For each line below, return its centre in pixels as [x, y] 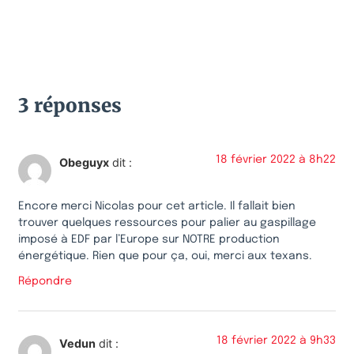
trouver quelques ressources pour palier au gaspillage [167, 223]
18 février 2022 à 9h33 [276, 341]
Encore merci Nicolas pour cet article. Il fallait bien [157, 207]
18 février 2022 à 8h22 [276, 159]
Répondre [45, 282]
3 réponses [70, 105]
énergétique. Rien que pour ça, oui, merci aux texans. [165, 256]
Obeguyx [84, 162]
